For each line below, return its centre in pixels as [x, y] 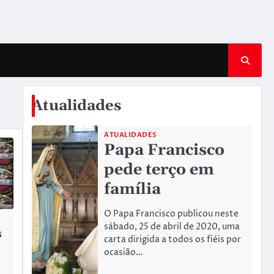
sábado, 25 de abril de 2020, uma [172, 227]
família [133, 190]
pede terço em [159, 170]
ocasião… [124, 253]
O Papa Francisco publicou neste [172, 214]
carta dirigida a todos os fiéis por [173, 240]
